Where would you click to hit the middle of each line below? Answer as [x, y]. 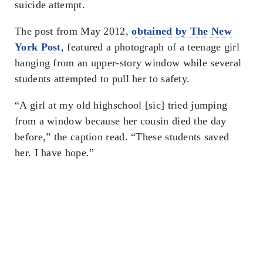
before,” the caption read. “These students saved [122, 136]
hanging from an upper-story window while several [128, 63]
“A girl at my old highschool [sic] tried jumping [121, 105]
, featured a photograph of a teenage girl [150, 47]
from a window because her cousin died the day [121, 121]
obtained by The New [182, 31]
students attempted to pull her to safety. [102, 78]
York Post [38, 47]
